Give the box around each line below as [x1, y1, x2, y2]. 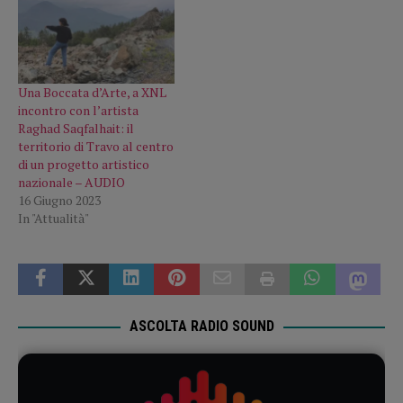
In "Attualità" [18, 210, 89, 228]
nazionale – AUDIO [18, 174, 125, 192]
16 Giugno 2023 [18, 192, 101, 210]
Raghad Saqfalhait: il [18, 120, 134, 138]
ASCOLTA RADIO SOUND [129, 318, 274, 336]
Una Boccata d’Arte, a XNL [18, 84, 166, 102]
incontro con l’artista [18, 102, 139, 120]
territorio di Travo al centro [18, 138, 174, 156]
